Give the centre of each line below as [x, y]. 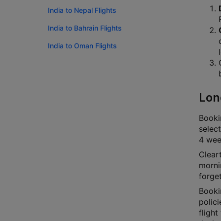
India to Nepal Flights [82, 10]
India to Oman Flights [82, 46]
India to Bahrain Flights [85, 28]
